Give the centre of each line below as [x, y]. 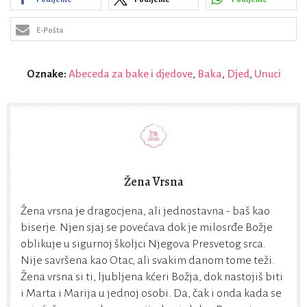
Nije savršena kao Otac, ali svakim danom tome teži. [148, 260]
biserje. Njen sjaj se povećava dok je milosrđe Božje [147, 228]
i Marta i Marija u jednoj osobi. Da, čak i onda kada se [151, 293]
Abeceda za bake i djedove [130, 74]
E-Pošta [50, 30]
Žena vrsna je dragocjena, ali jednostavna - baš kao [145, 211]
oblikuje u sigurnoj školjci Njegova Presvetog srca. [143, 244]
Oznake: [47, 74]
